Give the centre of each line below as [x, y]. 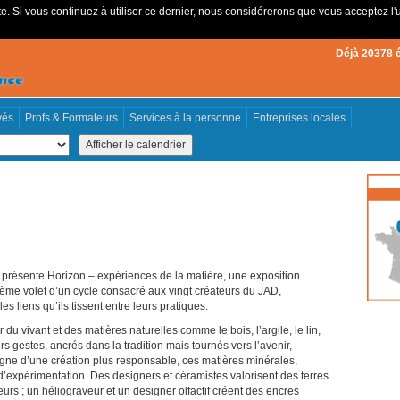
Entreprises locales [299, 118]
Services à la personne [185, 118]
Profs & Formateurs [71, 118]
